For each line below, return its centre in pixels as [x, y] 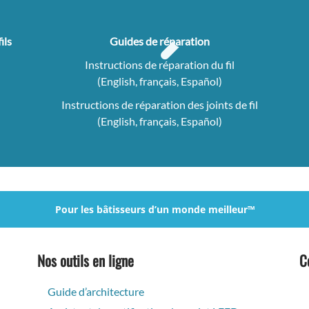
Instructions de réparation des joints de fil [159, 105]
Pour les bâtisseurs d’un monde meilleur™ [154, 210]
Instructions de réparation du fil [159, 65]
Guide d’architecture [96, 292]
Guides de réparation [159, 41]
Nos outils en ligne [86, 261]
